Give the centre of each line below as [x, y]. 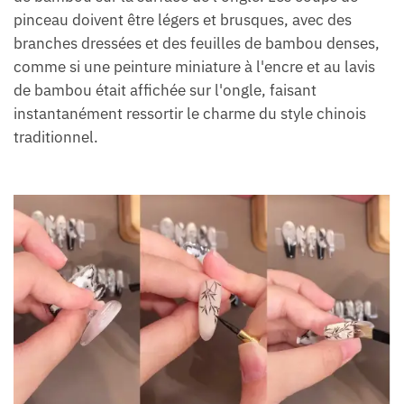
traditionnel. [56, 138]
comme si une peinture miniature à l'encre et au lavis [194, 67]
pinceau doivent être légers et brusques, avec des [183, 20]
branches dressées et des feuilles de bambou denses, [197, 44]
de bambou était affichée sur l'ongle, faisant [165, 91]
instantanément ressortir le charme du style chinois [190, 114]
